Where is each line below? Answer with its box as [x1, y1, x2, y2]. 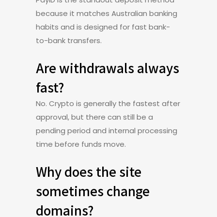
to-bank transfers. [36, 35, 102, 46]
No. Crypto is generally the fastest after [36, 98, 180, 108]
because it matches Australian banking [36, 8, 177, 18]
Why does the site [36, 162, 141, 180]
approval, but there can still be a [36, 112, 153, 122]
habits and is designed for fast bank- [36, 22, 170, 32]
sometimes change [36, 182, 150, 200]
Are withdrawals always [36, 59, 179, 77]
